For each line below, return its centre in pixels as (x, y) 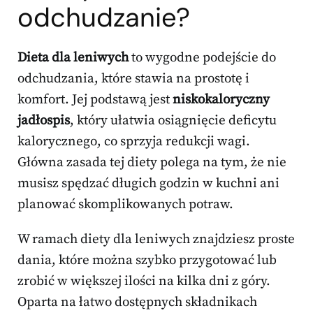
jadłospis (44, 120)
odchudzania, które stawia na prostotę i (133, 78)
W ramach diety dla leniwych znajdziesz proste (156, 239)
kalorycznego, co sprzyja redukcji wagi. (134, 141)
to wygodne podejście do (202, 57)
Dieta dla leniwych (73, 57)
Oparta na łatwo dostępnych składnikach (137, 302)
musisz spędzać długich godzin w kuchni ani (148, 183)
